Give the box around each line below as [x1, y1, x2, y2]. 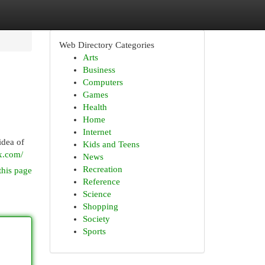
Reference [82, 177, 120, 186]
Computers [82, 77, 123, 87]
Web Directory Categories [59, 40, 154, 50]
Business [82, 65, 115, 75]
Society [82, 214, 110, 224]
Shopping [82, 202, 118, 211]
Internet [82, 127, 111, 137]
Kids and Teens [82, 140, 140, 149]
